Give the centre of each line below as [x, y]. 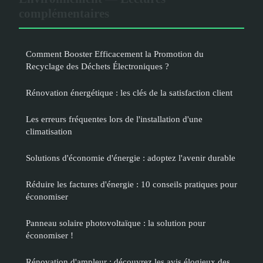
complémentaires [64, 14]
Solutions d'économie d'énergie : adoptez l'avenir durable [131, 158]
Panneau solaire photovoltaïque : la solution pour [116, 223]
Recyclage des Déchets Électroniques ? [97, 66]
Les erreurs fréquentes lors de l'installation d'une [114, 119]
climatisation [49, 131]
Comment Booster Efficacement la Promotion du [115, 54]
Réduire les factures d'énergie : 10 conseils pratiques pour [131, 184]
